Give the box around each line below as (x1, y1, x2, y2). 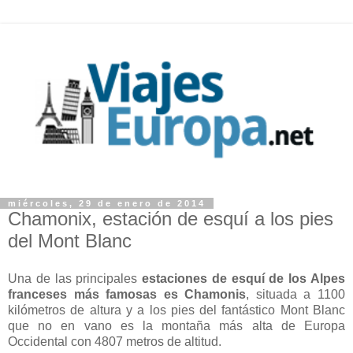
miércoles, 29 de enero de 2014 (8, 198, 206, 208)
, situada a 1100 (246, 287, 346, 301)
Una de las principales (8, 271, 138, 285)
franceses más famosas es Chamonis (8, 287, 247, 301)
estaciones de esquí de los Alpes (137, 271, 346, 285)
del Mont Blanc (8, 229, 132, 251)
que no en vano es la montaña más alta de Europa (8, 318, 345, 333)
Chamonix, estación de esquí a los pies (8, 207, 333, 229)
